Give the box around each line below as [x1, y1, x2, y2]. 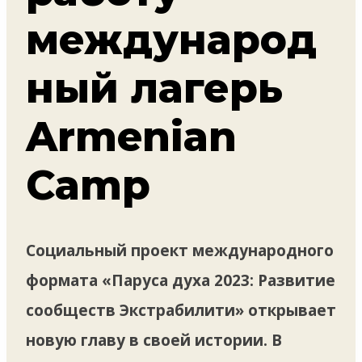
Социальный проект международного [26, 239, 334, 261]
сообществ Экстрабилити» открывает [26, 299, 336, 321]
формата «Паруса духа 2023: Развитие [26, 269, 335, 291]
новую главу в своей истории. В [26, 329, 282, 351]
